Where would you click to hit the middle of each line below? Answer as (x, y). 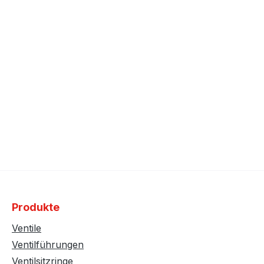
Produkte (36, 207)
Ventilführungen (48, 244)
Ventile (27, 228)
